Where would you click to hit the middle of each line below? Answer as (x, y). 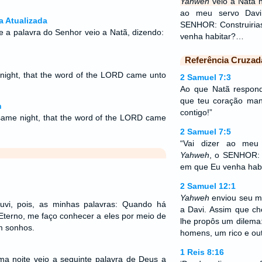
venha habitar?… (212, 36)
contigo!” (196, 112)
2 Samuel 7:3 (205, 77)
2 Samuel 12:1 (208, 186)
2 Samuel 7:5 (205, 132)
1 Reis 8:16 (202, 252)
